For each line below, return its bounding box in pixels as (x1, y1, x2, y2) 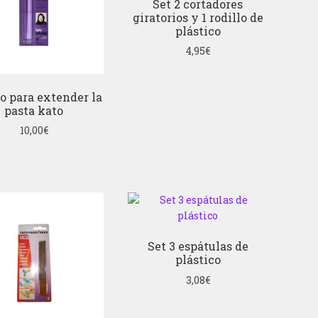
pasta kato (4, 102, 63, 118)
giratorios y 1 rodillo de (132, 9, 263, 25)
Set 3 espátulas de (147, 238, 248, 254)
